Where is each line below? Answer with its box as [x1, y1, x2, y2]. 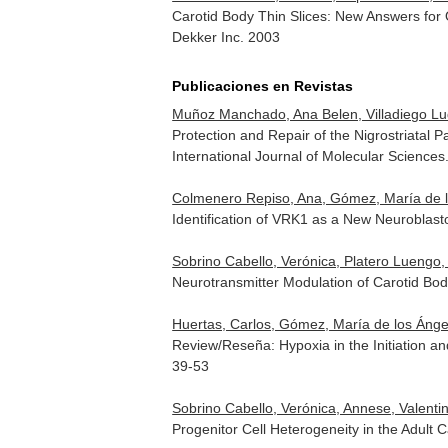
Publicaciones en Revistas [172, 78, 354, 94]
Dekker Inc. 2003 [172, 29, 281, 45]
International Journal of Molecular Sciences [172, 148, 446, 164]
